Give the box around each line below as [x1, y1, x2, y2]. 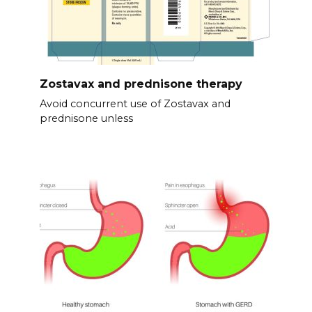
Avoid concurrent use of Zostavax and [39, 97, 231, 110]
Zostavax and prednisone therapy [39, 77, 242, 91]
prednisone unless [39, 111, 133, 125]
